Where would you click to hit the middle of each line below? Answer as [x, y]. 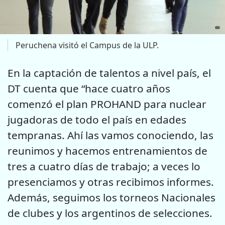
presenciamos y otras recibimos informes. [111, 182]
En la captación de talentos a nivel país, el [109, 73]
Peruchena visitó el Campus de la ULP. [87, 45]
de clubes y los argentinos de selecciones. [110, 213]
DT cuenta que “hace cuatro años [89, 88]
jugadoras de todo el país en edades [97, 119]
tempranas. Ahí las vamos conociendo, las [110, 135]
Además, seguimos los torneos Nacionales [111, 197]
